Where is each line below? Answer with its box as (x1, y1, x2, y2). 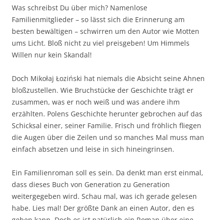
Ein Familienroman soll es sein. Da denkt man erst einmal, (12, 168, 203, 177)
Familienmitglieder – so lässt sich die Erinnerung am (12, 15, 185, 24)
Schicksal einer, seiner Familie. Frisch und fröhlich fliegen (12, 121, 201, 130)
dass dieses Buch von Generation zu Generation (12, 180, 170, 189)
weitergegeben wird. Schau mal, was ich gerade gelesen (12, 192, 197, 201)
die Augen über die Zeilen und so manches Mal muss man (12, 133, 204, 142)
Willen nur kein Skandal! (12, 50, 92, 59)
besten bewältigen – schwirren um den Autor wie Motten (12, 27, 199, 36)
